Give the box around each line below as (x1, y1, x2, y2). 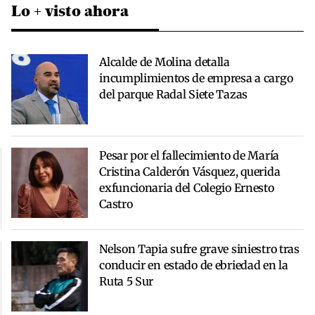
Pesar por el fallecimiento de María (99, 148, 279, 163)
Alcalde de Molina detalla (99, 55, 230, 70)
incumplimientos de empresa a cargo (99, 71, 293, 86)
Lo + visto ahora (11, 2, 129, 20)
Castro (99, 197, 133, 212)
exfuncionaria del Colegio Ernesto (99, 181, 274, 195)
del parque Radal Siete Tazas (99, 87, 247, 102)
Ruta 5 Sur (99, 274, 154, 289)
